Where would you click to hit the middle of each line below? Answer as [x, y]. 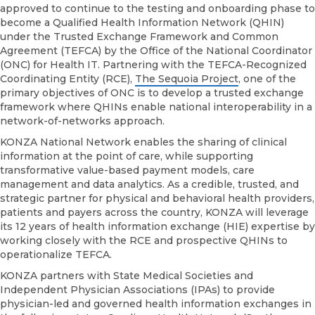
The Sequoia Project [187, 78]
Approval [225, 77]
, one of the [267, 78]
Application [232, 161]
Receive [223, 63]
